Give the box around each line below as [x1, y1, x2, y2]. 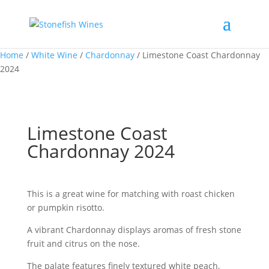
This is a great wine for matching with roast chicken [26, 188, 235, 199]
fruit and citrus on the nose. [26, 238, 140, 249]
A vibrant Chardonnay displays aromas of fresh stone [26, 224, 241, 235]
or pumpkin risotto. [26, 202, 104, 213]
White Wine [31, 49, 77, 61]
